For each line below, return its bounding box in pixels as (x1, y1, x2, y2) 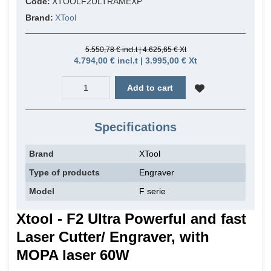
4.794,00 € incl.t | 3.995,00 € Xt (74, 56, 197, 66)
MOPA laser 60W (16, 247, 129, 264)
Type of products (29, 168, 100, 178)
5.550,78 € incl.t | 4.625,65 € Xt (85, 45, 186, 54)
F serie (139, 186, 166, 197)
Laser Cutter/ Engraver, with (16, 229, 209, 246)
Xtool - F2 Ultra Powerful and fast (16, 211, 246, 227)
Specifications (94, 120, 177, 134)
